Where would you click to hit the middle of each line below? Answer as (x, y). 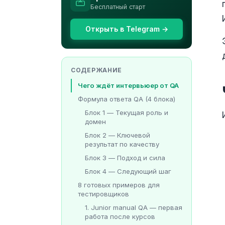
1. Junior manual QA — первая (134, 208)
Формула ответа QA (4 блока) (127, 99)
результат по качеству (122, 144)
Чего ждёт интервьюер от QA (128, 86)
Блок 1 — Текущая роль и (127, 113)
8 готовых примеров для (119, 185)
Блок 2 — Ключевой (118, 135)
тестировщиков (103, 194)
